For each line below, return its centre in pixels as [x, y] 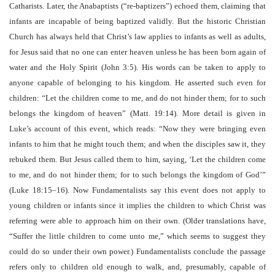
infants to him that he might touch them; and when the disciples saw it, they [137, 144]
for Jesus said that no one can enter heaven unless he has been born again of [137, 52]
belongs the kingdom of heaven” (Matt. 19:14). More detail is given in [137, 113]
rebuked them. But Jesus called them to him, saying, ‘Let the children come [137, 159]
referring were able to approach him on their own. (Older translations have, [137, 221]
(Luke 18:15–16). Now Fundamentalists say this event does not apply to [137, 190]
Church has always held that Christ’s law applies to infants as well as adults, [137, 37]
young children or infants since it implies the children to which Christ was [137, 205]
